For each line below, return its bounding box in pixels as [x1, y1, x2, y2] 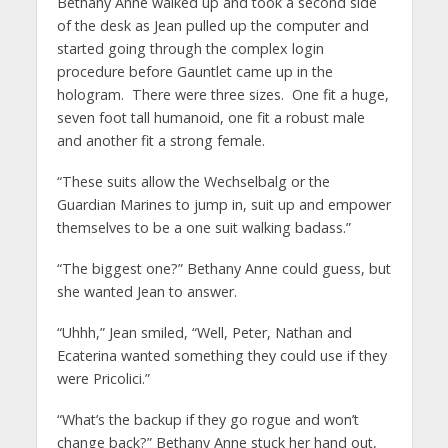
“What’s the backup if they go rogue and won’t [56, 409, 359, 429]
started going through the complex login [56, 39, 324, 58]
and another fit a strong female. [56, 131, 265, 150]
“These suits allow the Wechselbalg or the [56, 171, 330, 191]
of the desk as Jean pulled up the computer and [56, 16, 369, 35]
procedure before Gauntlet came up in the [56, 62, 333, 81]
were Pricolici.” [56, 368, 150, 388]
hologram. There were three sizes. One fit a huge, [56, 85, 389, 104]
